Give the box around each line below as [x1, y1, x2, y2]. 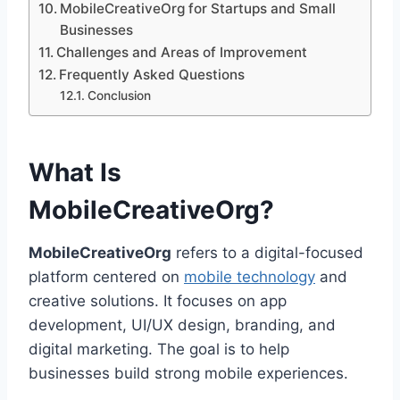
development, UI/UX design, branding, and [29, 316, 336, 335]
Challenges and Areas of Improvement [56, 44, 308, 62]
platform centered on [29, 268, 184, 287]
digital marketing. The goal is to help [29, 340, 289, 359]
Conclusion [87, 88, 151, 104]
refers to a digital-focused [171, 244, 363, 262]
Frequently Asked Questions [59, 66, 246, 84]
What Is [29, 157, 121, 188]
